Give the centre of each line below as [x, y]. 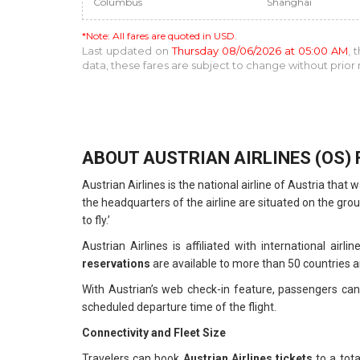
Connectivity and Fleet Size [154, 333]
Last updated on [127, 51]
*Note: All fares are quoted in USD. [160, 36]
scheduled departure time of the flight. [179, 307]
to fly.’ [96, 220]
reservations [116, 264]
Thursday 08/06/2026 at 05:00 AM [260, 51]
